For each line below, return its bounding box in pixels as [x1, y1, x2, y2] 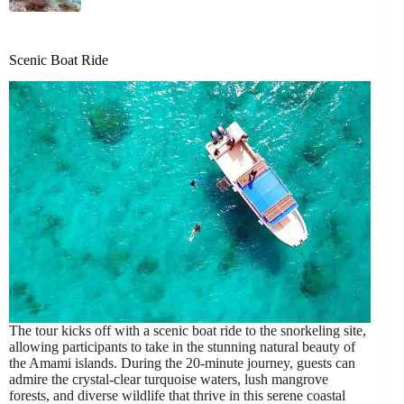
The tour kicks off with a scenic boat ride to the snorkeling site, [9, 322, 366, 338]
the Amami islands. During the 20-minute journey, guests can [9, 354, 355, 371]
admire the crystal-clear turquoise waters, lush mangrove [9, 371, 328, 387]
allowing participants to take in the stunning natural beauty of [9, 338, 355, 354]
